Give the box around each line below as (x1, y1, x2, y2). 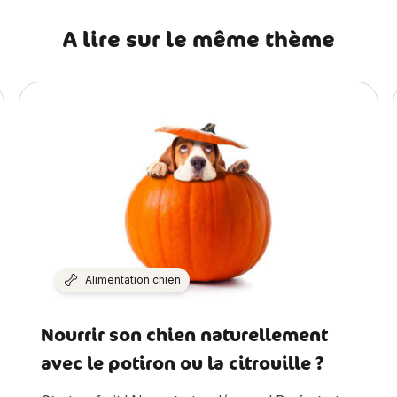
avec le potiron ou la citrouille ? (41, 350, 325, 375)
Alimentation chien (85, 272, 182, 286)
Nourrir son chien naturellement (41, 322, 329, 346)
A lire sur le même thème (62, 24, 335, 54)
